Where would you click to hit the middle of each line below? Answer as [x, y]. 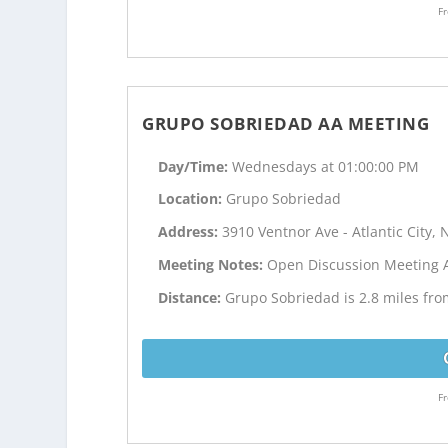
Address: [190, 232]
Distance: [192, 297]
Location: [192, 199]
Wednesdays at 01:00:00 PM [326, 166]
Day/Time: [195, 166]
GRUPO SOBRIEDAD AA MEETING [286, 123]
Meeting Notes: [213, 264]
